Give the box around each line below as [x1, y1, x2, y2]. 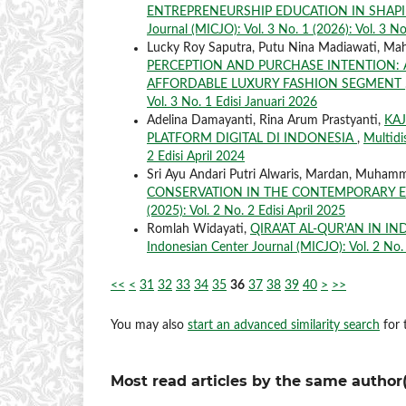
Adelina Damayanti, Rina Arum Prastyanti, [147, 113, 384, 127]
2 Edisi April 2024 [147, 150, 245, 163]
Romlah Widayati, [147, 222, 250, 236]
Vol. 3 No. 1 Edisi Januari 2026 [147, 95, 317, 109]
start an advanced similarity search [188, 318, 380, 332]
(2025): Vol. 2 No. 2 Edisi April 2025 [147, 204, 345, 217]
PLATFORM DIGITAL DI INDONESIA [147, 131, 357, 145]
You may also [111, 318, 188, 332]
